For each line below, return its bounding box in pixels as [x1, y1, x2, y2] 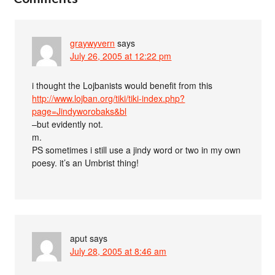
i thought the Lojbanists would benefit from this [32, 79, 213, 92]
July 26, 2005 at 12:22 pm [70, 50, 172, 63]
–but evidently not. [32, 118, 104, 131]
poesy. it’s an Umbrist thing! [32, 157, 139, 169]
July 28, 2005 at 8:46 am [70, 245, 167, 258]
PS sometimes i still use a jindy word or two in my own [32, 144, 241, 157]
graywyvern [70, 37, 115, 50]
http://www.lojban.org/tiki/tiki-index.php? [32, 92, 185, 105]
